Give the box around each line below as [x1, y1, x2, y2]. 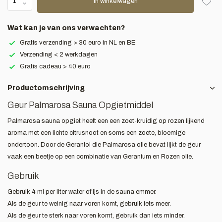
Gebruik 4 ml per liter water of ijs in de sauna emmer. [7, 188, 157, 195]
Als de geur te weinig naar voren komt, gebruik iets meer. [7, 200, 171, 207]
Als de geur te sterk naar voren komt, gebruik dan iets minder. [7, 212, 185, 219]
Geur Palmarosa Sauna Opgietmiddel [7, 100, 153, 110]
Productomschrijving [7, 84, 85, 92]
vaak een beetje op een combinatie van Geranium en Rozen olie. [7, 153, 193, 160]
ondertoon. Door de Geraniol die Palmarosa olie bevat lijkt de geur [7, 141, 201, 148]
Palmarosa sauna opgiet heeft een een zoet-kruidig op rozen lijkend [7, 117, 205, 124]
